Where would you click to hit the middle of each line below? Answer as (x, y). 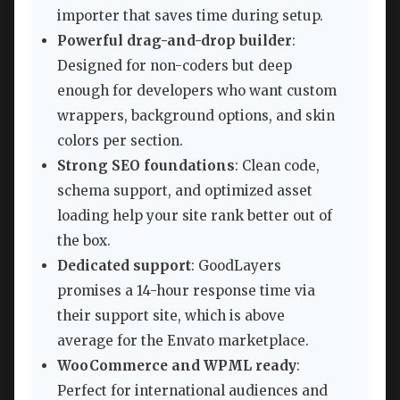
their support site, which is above (171, 316)
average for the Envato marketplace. (183, 341)
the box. (84, 241)
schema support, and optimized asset (185, 191)
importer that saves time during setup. (190, 16)
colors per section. (120, 141)
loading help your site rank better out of (195, 216)
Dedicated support (124, 266)
